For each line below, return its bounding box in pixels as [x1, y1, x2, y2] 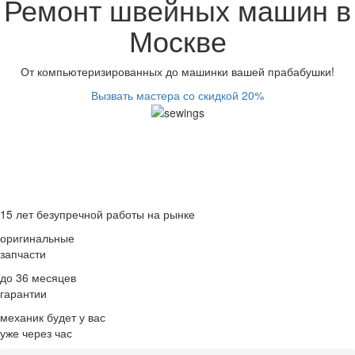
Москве [128, 19, 227, 60]
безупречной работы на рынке [36, 205, 195, 222]
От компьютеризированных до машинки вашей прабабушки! [21, 63, 334, 79]
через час [22, 324, 72, 341]
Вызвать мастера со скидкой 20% [91, 86, 264, 103]
